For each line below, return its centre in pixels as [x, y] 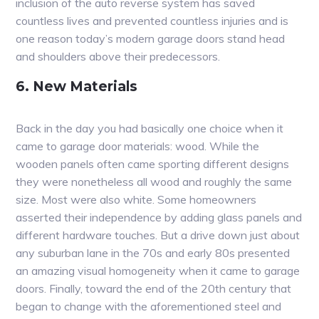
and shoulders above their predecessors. [118, 56]
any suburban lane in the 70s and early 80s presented [153, 252]
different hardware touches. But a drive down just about [158, 235]
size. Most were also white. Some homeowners [136, 199]
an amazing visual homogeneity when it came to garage [158, 270]
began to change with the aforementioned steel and [149, 306]
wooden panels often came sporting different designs [153, 163]
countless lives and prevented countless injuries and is [152, 20]
